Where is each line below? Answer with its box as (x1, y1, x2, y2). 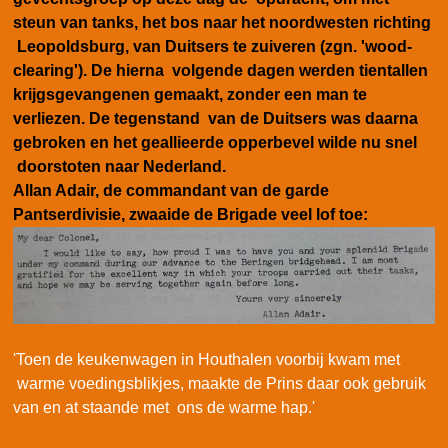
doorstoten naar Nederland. (13, 157, 226, 175)
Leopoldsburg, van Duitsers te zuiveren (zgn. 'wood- (13, 37, 412, 55)
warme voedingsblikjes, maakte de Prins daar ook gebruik (13, 374, 426, 392)
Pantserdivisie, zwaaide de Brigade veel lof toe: (13, 205, 368, 223)
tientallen (355, 61, 428, 79)
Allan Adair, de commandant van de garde (13, 181, 329, 199)
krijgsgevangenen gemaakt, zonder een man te (13, 85, 367, 103)
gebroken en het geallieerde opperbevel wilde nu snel (13, 133, 417, 151)
